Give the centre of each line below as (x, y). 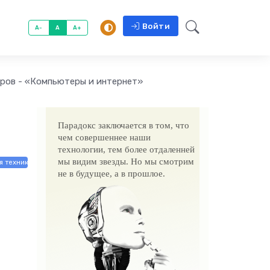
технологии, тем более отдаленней (126, 149)
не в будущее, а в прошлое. (111, 174)
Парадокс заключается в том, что (124, 125)
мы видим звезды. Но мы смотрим (126, 162)
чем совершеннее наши (104, 137)
